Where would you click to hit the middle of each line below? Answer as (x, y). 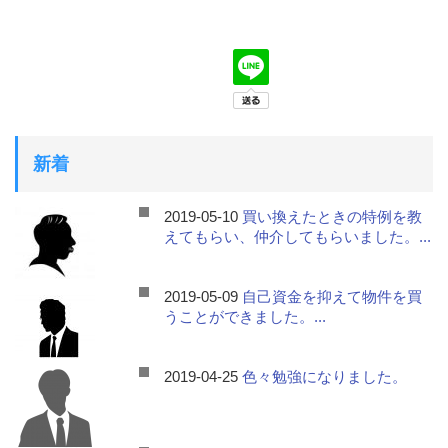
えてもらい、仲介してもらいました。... (298, 236)
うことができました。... (245, 316)
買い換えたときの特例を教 (332, 216)
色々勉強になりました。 (325, 376)
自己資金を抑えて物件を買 (332, 296)
